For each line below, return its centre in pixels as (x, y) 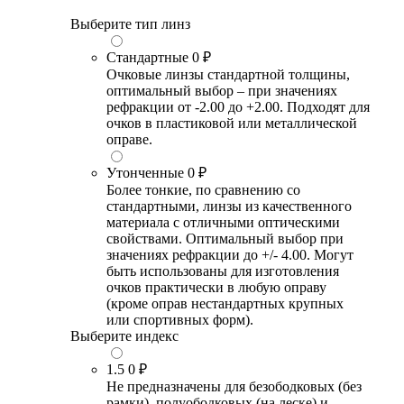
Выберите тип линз (130, 23)
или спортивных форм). (180, 319)
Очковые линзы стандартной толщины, (228, 74)
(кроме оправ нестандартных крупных (225, 303)
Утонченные (145, 172)
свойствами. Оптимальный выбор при (225, 238)
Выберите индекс (124, 335)
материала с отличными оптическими (223, 222)
